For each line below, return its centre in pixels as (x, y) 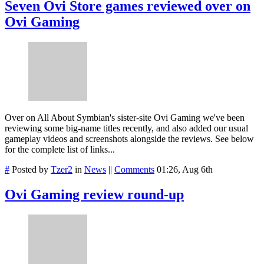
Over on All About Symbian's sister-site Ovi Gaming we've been (125, 118)
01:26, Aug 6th (185, 170)
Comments (134, 170)
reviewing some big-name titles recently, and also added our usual (126, 128)
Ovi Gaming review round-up (94, 195)
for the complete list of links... (60, 150)
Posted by (30, 170)
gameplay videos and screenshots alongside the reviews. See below (129, 139)
